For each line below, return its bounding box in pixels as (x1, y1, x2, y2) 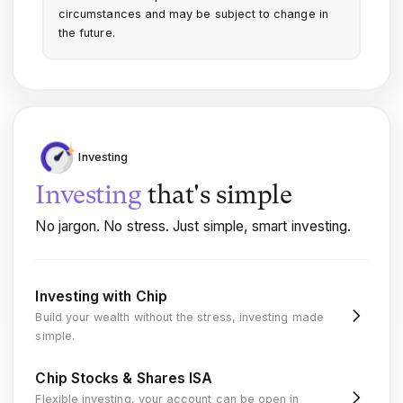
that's (141, 183, 217, 210)
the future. (58, 26, 115, 40)
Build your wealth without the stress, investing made (35, 310, 324, 325)
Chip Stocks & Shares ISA (35, 370, 213, 388)
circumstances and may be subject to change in (58, 7, 328, 22)
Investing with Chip (35, 288, 167, 306)
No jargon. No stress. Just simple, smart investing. (35, 217, 352, 235)
